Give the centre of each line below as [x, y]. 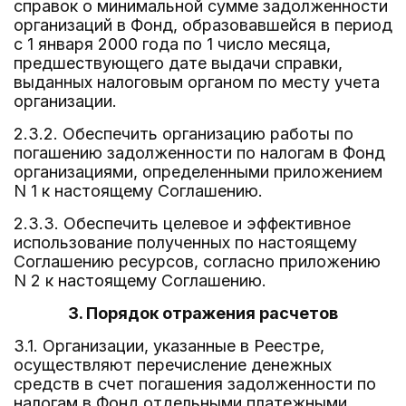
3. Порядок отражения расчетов [203, 313]
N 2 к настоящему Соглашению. [140, 280]
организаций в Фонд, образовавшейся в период [203, 25]
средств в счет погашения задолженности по [195, 384]
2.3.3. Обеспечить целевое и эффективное [182, 223]
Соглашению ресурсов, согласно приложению [197, 261]
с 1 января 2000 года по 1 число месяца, [172, 44]
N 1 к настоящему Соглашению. [138, 191]
